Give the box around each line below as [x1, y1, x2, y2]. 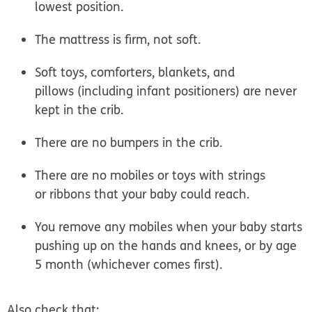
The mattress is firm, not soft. [35, 31, 201, 49]
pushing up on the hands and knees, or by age [35, 237, 297, 255]
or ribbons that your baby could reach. [35, 185, 250, 203]
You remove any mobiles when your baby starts [35, 218, 303, 236]
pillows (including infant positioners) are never [35, 82, 297, 100]
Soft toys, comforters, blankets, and [35, 63, 235, 81]
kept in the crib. [35, 101, 124, 119]
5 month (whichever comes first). [35, 256, 223, 274]
